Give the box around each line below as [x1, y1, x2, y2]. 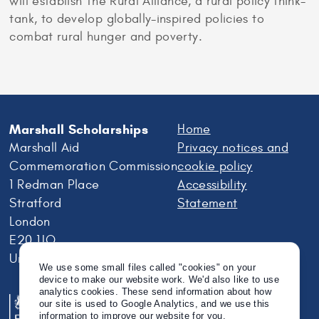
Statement [177, 195, 238, 211]
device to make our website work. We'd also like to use [38, 274, 280, 286]
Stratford [9, 195, 62, 211]
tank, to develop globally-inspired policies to [9, 11, 264, 26]
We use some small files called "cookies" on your [38, 262, 256, 273]
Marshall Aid [9, 140, 80, 155]
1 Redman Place [9, 177, 100, 192]
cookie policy [177, 158, 253, 174]
